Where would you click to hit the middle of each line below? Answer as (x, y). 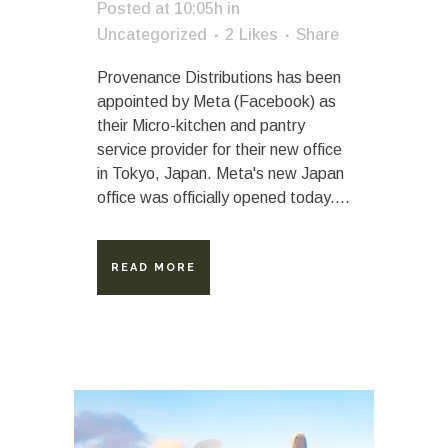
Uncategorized (152, 34)
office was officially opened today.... (223, 197)
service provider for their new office (219, 149)
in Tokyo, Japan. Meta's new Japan (220, 173)
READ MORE (153, 267)
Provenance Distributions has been (219, 77)
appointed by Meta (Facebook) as (216, 101)
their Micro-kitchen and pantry (201, 125)
